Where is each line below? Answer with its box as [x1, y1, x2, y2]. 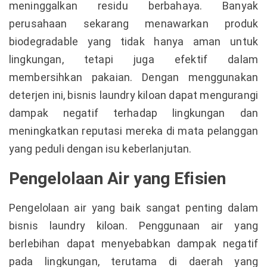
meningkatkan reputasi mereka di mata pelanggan [9, 125, 258, 137]
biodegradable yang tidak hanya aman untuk [9, 35, 258, 48]
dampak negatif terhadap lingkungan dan [9, 107, 258, 119]
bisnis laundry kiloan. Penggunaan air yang [9, 219, 258, 232]
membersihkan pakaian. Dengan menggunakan [9, 71, 258, 83]
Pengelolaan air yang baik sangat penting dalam [9, 201, 258, 214]
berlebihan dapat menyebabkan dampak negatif [9, 237, 258, 250]
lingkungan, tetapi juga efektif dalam [9, 53, 258, 66]
